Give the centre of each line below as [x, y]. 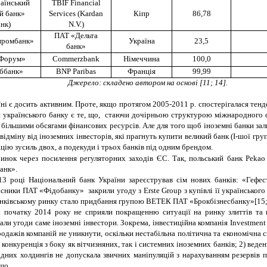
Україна [142, 41]
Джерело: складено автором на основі [133, 83]
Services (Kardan [76, 14]
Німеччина [142, 59]
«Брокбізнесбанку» [222, 201]
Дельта [87, 36]
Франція [142, 72]
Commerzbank [76, 59]
